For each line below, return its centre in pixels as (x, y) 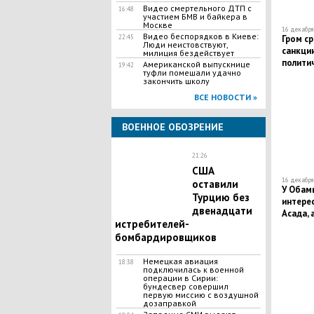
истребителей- (152, 224)
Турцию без (220, 197)
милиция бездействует (188, 53)
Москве (157, 25)
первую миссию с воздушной (200, 295)
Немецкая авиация (180, 261)
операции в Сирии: (180, 278)
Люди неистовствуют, (185, 45)
